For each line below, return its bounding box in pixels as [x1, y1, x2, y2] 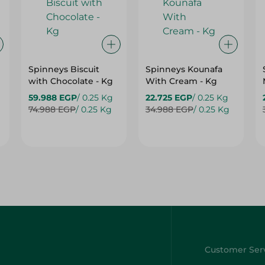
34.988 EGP [145, 104, 193, 115]
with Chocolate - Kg [28, 76, 114, 86]
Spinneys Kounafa [145, 64, 222, 75]
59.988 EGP [28, 92, 77, 103]
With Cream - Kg [145, 76, 217, 86]
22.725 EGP [145, 92, 192, 103]
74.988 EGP [28, 104, 76, 115]
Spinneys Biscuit [28, 64, 100, 75]
